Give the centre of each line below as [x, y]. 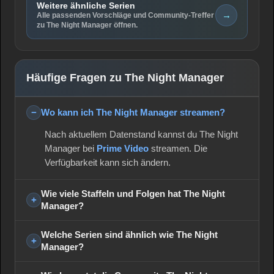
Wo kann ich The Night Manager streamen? [133, 112]
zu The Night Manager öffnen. [87, 25]
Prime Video [123, 148]
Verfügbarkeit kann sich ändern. [108, 162]
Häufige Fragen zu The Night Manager [125, 77]
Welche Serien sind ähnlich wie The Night [129, 234]
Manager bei [71, 148]
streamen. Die [178, 148]
